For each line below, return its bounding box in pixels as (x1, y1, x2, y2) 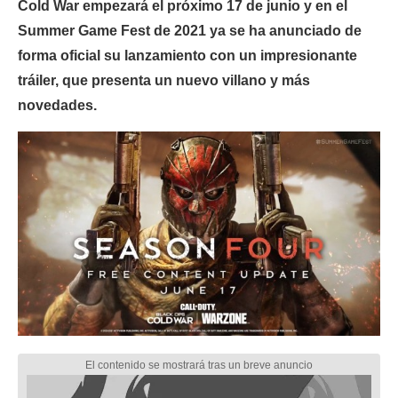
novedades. (18, 98, 97, 113)
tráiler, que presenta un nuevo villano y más (18, 73, 310, 88)
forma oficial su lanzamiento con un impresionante (18, 48, 357, 63)
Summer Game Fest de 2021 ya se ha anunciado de (18, 23, 362, 38)
